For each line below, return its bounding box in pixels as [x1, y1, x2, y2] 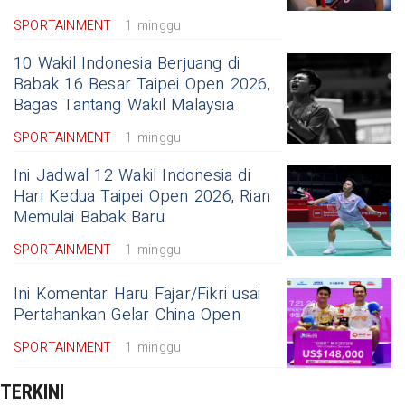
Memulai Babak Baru [14, 205, 165, 231]
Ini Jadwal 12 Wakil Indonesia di [14, 164, 250, 189]
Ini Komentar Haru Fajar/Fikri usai [14, 282, 261, 307]
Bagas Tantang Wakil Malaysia [14, 93, 234, 118]
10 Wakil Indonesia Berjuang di [14, 52, 240, 77]
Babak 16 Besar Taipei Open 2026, [14, 72, 270, 98]
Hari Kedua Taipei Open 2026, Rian [14, 184, 271, 210]
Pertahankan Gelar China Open [14, 303, 240, 328]
